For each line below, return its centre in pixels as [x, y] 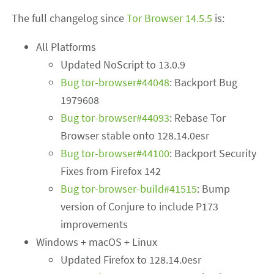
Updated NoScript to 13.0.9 [123, 65]
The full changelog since [69, 18]
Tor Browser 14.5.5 [170, 18]
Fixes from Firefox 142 [111, 171]
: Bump [214, 189]
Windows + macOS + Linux [97, 242]
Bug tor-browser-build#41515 [129, 189]
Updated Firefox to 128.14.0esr [131, 260]
